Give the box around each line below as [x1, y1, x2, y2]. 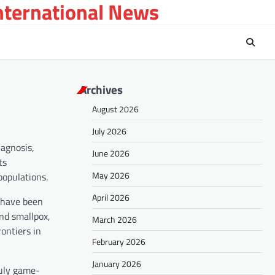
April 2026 [92, 191, 130, 204]
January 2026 [92, 257, 141, 271]
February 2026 [92, 235, 145, 249]
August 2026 [92, 103, 139, 116]
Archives [80, 80, 123, 99]
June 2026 [92, 147, 130, 160]
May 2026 [92, 169, 130, 182]
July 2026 [92, 125, 126, 138]
